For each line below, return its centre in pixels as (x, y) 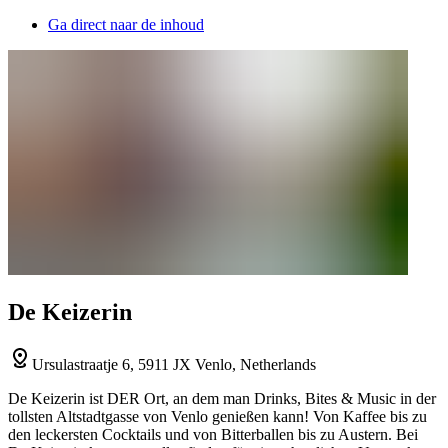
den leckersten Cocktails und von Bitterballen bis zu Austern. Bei (213, 434)
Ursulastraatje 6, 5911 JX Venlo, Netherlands (174, 364)
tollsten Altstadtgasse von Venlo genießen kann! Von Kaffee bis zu (217, 416)
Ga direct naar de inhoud (126, 24)
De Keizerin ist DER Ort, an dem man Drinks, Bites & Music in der (222, 398)
